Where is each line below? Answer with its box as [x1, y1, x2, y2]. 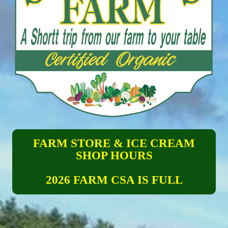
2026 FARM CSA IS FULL [45, 174, 183, 187]
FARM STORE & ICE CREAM [33, 137, 195, 150]
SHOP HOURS [75, 149, 153, 162]
